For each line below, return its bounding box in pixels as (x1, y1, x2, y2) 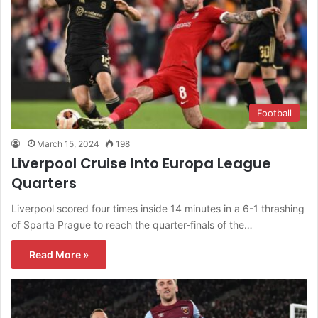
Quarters (11, 173, 77, 194)
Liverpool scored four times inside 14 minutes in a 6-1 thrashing (11, 202, 305, 215)
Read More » (29, 248, 89, 261)
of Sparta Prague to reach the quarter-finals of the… (11, 219, 253, 231)
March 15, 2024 (37, 138, 99, 150)
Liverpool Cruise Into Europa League (11, 153, 271, 174)
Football (257, 107, 292, 119)
